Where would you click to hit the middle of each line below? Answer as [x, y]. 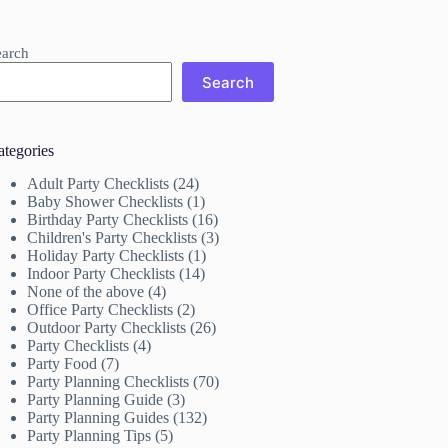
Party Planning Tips [89, 435]
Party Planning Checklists [108, 381]
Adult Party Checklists [98, 183]
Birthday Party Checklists [108, 219]
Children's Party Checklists [112, 237]
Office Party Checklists [100, 309]
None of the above [86, 291]
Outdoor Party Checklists [107, 327]
